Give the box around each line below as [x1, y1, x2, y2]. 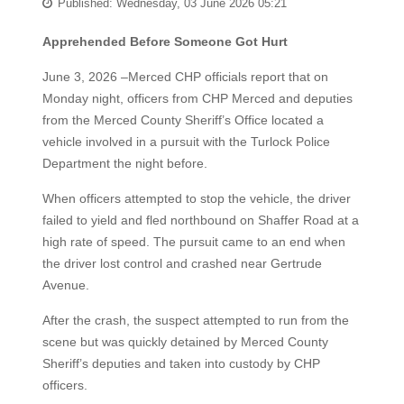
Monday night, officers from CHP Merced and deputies [41, 91, 353, 106]
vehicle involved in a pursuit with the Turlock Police [41, 134, 330, 149]
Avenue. [41, 278, 89, 292]
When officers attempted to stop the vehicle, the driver [41, 191, 351, 206]
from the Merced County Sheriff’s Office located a [41, 113, 324, 127]
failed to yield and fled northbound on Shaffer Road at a [41, 213, 359, 227]
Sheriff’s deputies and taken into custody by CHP [41, 356, 320, 371]
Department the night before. [41, 156, 207, 170]
